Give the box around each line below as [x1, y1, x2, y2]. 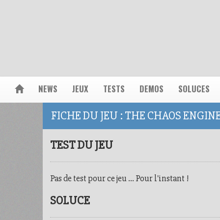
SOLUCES [178, 82, 210, 95]
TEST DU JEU [50, 138, 113, 152]
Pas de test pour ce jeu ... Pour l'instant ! [50, 173, 189, 184]
